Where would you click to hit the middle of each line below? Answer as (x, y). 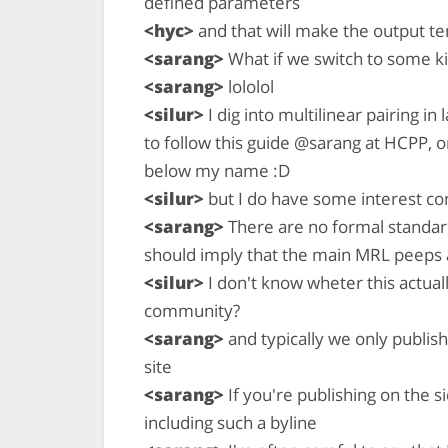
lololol (249, 86)
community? (192, 310)
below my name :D (217, 170)
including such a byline (230, 422)
